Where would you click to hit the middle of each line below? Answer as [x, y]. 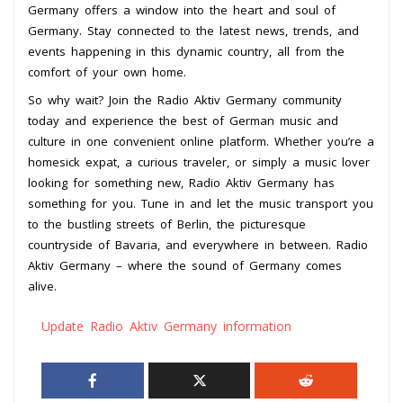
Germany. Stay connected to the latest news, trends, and [193, 30]
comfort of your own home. [107, 72]
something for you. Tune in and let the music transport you [201, 203]
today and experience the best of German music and [183, 120]
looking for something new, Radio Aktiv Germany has [181, 182]
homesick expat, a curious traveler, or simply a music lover [199, 161]
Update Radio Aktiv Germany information [166, 326]
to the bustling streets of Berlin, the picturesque [167, 224]
